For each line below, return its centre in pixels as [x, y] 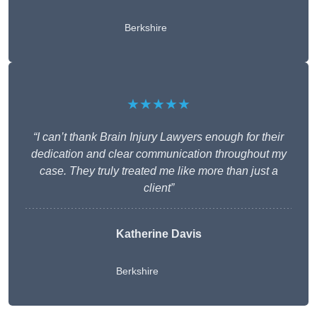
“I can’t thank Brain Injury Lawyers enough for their [158, 137]
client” [158, 188]
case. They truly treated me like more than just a [158, 171]
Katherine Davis [158, 234]
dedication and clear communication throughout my [158, 154]
